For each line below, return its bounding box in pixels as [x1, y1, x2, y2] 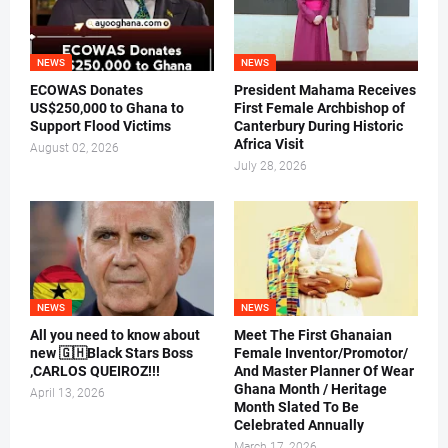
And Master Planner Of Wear [234, 363, 414, 380]
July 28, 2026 [234, 159, 307, 174]
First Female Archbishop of [234, 100, 405, 117]
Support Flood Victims [30, 118, 171, 135]
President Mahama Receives [234, 82, 416, 99]
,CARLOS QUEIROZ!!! [30, 363, 160, 380]
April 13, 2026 [30, 386, 105, 401]
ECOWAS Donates [30, 82, 143, 99]
